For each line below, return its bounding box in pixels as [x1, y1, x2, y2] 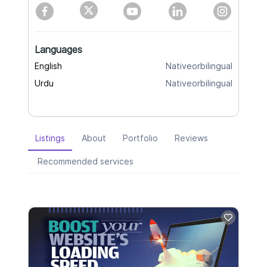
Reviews [175, 133, 208, 144]
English [35, 61, 62, 72]
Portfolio [123, 133, 158, 144]
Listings [35, 133, 65, 144]
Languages [35, 44, 82, 56]
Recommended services [38, 157, 133, 167]
